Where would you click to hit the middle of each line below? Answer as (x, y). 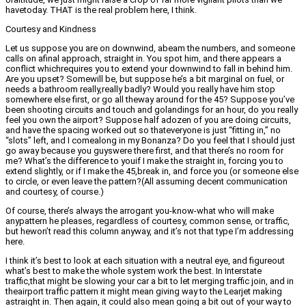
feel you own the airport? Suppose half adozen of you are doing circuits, (148, 120)
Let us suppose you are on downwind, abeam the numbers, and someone (150, 48)
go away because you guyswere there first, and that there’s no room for (144, 151)
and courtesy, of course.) (55, 192)
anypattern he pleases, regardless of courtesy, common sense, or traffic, (148, 221)
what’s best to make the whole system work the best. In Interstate (134, 271)
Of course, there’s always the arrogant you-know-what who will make (140, 211)
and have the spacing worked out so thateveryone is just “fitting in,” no (143, 130)
